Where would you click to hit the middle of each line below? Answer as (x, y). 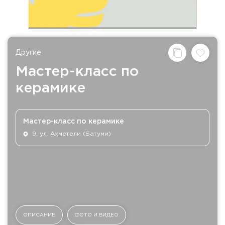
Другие (28, 52)
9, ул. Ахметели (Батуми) (72, 134)
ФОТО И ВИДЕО (97, 215)
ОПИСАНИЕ (39, 215)
